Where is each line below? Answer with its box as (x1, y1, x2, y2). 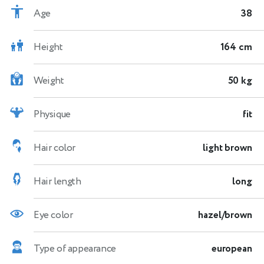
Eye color (34, 207, 73, 222)
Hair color (34, 140, 75, 155)
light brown (203, 140, 252, 155)
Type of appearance (34, 241, 116, 256)
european (211, 241, 252, 256)
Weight (34, 73, 64, 88)
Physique (34, 107, 71, 121)
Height (34, 39, 63, 54)
